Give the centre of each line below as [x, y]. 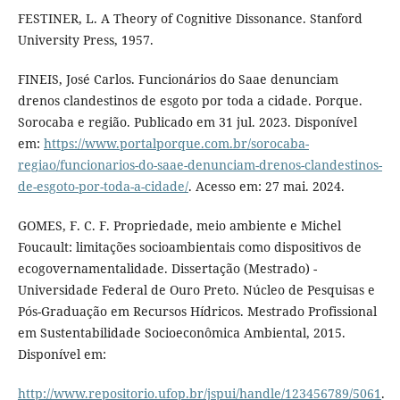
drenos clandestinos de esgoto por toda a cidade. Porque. [190, 100]
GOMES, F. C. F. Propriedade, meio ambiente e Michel [179, 225]
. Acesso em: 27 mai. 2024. [266, 186]
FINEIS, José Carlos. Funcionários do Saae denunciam [178, 79]
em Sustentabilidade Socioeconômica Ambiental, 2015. [181, 332]
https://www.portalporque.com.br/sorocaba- [176, 143]
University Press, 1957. [85, 39]
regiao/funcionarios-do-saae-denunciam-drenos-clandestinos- [200, 164]
